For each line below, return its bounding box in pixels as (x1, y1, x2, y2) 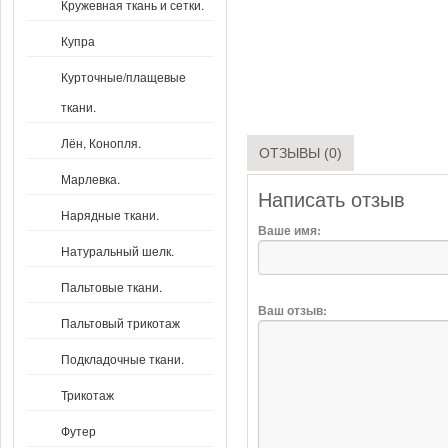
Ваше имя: (257, 221, 321, 240)
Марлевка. (61, 170, 120, 187)
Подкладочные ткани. (61, 350, 184, 367)
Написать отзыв (257, 189, 405, 212)
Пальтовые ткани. (61, 278, 162, 295)
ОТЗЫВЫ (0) (258, 145, 342, 162)
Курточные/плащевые (61, 68, 186, 85)
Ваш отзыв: (257, 301, 327, 320)
